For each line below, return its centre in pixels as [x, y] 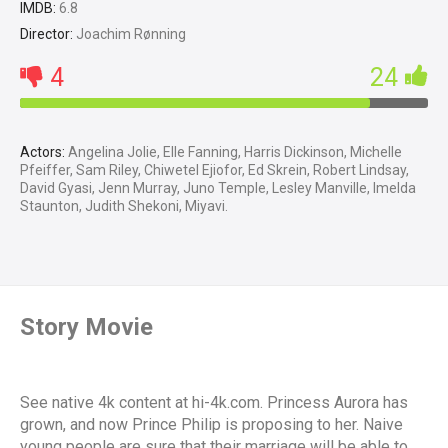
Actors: [42, 152]
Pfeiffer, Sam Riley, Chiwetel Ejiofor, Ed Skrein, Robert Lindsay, [214, 170]
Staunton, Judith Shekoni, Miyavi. [124, 206]
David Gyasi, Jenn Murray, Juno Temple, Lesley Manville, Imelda [218, 188]
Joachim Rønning [129, 34]
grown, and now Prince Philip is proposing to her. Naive [211, 425]
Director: [46, 34]
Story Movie [86, 327]
